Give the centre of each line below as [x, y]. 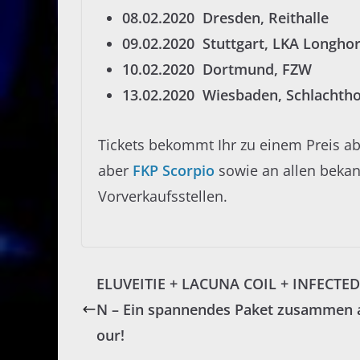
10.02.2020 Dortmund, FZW [217, 70]
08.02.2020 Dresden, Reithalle [225, 18]
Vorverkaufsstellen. [163, 196]
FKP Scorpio [176, 171]
